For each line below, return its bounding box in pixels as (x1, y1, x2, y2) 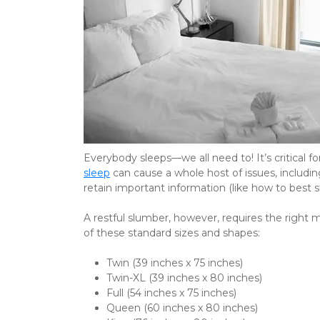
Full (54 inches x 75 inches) (106, 286, 236, 299)
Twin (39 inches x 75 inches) (106, 256, 243, 269)
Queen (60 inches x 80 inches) (106, 301, 258, 314)
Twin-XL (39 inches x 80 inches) (106, 271, 262, 284)
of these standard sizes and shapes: (84, 226, 260, 239)
